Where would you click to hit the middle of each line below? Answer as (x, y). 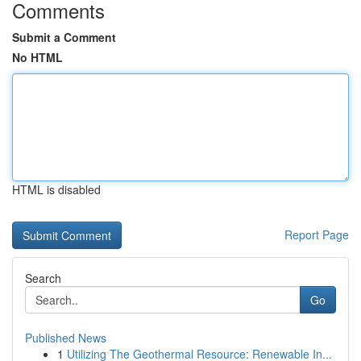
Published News (66, 338)
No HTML (37, 57)
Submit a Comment (64, 37)
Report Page (317, 234)
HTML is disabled (56, 189)
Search (43, 278)
